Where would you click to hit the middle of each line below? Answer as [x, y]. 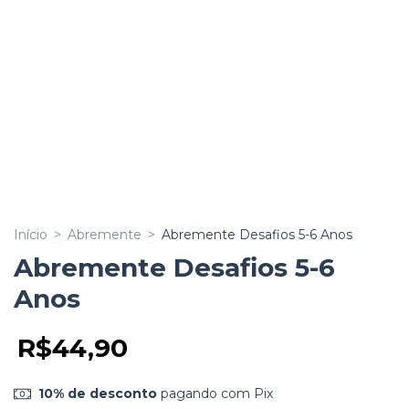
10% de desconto [97, 394]
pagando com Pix [215, 394]
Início [31, 235]
